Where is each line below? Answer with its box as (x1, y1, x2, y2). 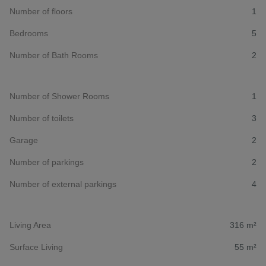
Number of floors (9, 7, 72, 17)
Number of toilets (9, 113, 74, 123)
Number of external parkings (9, 179, 116, 189)
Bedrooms (9, 28, 48, 39)
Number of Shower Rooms (9, 91, 109, 102)
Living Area (9, 220, 51, 230)
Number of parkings (9, 157, 84, 167)
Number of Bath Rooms (9, 50, 98, 61)
